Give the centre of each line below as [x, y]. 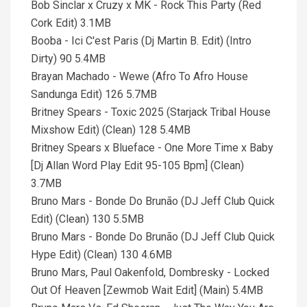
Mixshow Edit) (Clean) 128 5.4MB [111, 130]
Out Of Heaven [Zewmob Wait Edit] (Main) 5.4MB [147, 290]
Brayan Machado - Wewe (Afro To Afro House [139, 76]
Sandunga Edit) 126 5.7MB [94, 94]
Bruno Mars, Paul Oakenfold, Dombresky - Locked [150, 272]
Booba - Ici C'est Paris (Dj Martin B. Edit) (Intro [141, 41]
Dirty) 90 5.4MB [68, 59]
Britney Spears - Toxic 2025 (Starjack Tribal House [151, 112]
